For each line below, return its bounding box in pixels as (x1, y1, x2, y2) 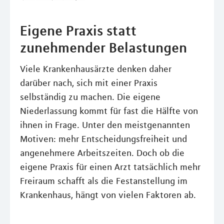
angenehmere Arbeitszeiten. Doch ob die (20, 147, 184, 158)
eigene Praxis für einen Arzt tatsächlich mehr (20, 161, 200, 172)
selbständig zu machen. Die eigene (20, 91, 160, 102)
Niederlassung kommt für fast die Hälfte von (20, 105, 198, 116)
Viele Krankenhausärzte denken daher (20, 63, 171, 74)
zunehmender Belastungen (20, 38, 187, 56)
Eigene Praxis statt (20, 21, 136, 39)
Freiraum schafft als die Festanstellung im (20, 175, 187, 186)
